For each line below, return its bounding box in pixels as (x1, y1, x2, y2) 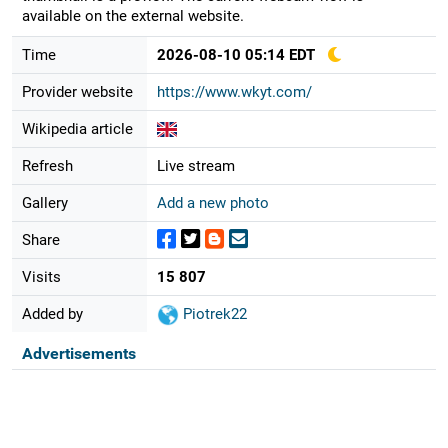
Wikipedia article (21, 119, 133, 138)
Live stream (156, 156, 235, 175)
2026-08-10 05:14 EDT (156, 45, 315, 64)
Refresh (21, 156, 73, 175)
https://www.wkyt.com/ (156, 82, 312, 101)
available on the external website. (21, 6, 244, 25)
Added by (21, 304, 83, 323)
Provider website (21, 82, 133, 101)
